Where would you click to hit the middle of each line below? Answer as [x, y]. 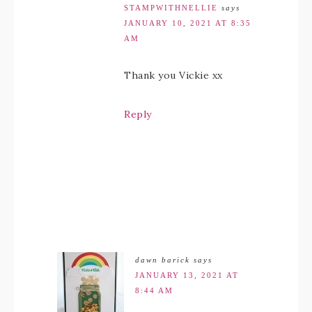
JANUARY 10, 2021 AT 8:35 [188, 23]
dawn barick [163, 260]
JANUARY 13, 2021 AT [187, 275]
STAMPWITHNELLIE [171, 8]
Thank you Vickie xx [173, 76]
